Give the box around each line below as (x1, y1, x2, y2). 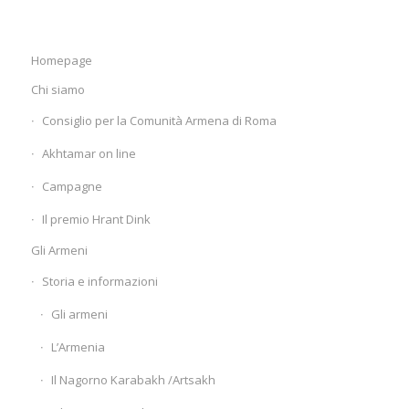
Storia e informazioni (41, 273, 158, 290)
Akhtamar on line (41, 145, 136, 163)
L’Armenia (50, 339, 105, 356)
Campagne (41, 178, 102, 195)
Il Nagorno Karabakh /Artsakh (50, 372, 215, 389)
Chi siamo (30, 81, 85, 99)
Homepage (30, 52, 92, 69)
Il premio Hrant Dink (41, 211, 151, 228)
